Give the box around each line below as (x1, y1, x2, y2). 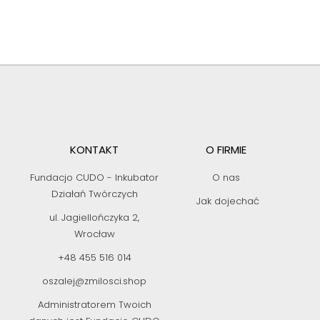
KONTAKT (70, 142, 119, 157)
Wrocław (74, 227, 115, 241)
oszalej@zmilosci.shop (42, 274, 146, 288)
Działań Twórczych (51, 187, 138, 201)
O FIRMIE (205, 142, 246, 157)
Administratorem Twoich (37, 298, 151, 311)
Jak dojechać (196, 194, 259, 208)
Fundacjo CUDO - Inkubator (30, 171, 159, 184)
